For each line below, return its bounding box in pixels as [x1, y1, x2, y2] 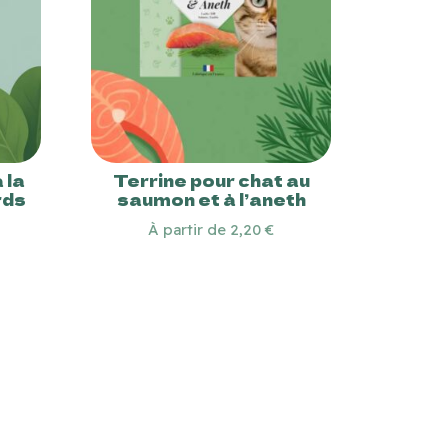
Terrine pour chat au [112, 167, 310, 192]
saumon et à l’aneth [116, 186, 306, 211]
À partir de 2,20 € [148, 219, 274, 239]
